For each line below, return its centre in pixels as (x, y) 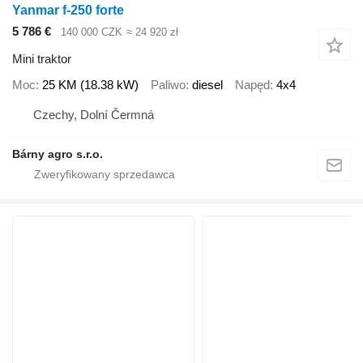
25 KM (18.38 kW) (90, 84)
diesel (207, 84)
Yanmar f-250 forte (68, 10)
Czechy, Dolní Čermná (94, 115)
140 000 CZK (92, 32)
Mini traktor (42, 59)
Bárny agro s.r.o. (58, 154)
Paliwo (168, 84)
